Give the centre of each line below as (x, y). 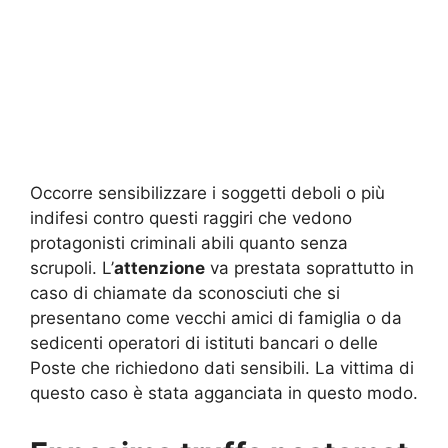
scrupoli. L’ (72, 268)
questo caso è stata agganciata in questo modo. (224, 393)
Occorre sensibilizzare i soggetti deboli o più (207, 193)
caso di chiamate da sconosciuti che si (185, 293)
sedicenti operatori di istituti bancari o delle (204, 343)
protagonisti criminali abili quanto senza (189, 243)
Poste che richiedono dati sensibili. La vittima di (222, 368)
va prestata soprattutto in (309, 268)
